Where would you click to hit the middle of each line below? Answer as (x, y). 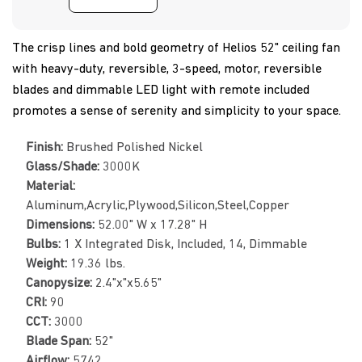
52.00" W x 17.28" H (152, 225)
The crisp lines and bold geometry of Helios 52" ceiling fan (176, 48)
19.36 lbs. (98, 264)
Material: (51, 186)
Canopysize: (61, 283)
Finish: (46, 147)
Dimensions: (62, 225)
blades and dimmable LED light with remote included (161, 90)
